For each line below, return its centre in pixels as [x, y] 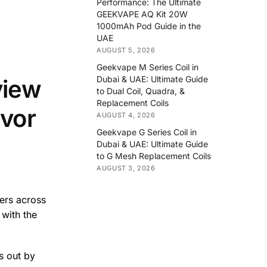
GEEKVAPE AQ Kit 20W [142, 14]
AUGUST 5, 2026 [126, 50]
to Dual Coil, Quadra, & [141, 91]
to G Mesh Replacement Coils [154, 156]
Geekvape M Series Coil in [148, 67]
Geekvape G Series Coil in [147, 132]
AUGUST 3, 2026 [126, 168]
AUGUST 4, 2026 [126, 115]
